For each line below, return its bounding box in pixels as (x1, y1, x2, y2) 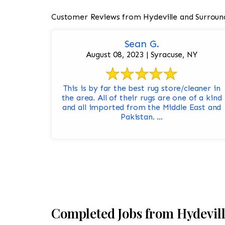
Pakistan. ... (121, 112, 163, 122)
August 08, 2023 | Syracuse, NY (86, 50, 197, 60)
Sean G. (124, 38, 159, 50)
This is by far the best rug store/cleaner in (63, 83, 220, 93)
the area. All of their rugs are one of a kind (61, 93, 222, 103)
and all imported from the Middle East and (62, 102, 221, 113)
